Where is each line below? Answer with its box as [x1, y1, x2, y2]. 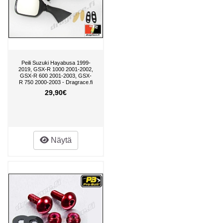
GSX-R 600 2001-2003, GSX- [20, 72, 92, 79]
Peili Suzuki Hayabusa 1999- [21, 59, 91, 66]
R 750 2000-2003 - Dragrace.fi [19, 79, 93, 85]
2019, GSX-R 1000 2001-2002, [18, 66, 93, 72]
